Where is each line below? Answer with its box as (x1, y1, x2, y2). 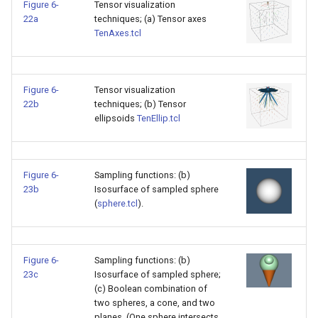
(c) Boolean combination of (94, 283, 207, 294)
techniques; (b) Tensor (94, 99, 186, 109)
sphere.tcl (97, 198, 138, 209)
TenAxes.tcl (94, 28, 141, 38)
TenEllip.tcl (137, 113, 180, 124)
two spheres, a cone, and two (94, 297, 215, 308)
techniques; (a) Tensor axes (94, 13, 207, 24)
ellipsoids (94, 113, 137, 124)
